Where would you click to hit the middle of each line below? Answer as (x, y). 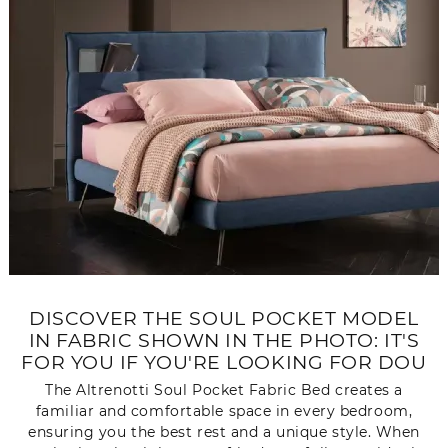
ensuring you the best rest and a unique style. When (224, 431)
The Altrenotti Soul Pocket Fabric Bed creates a (224, 389)
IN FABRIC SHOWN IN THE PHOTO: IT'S (224, 340)
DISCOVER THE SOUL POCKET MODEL (224, 318)
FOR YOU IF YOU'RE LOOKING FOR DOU (224, 362)
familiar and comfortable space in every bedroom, (224, 410)
